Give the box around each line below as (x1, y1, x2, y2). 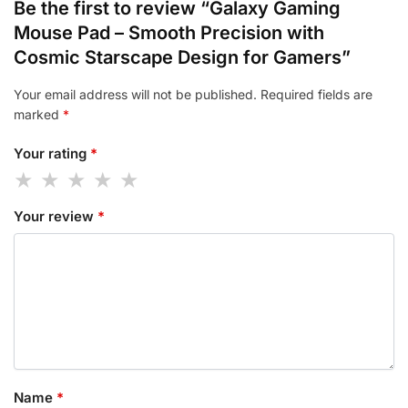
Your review (14, 208, 97, 226)
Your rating (14, 144, 90, 162)
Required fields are (260, 87, 372, 103)
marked (14, 107, 63, 123)
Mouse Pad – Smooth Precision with (14, 22, 324, 45)
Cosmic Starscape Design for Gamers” (14, 46, 351, 69)
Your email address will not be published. (14, 87, 257, 103)
